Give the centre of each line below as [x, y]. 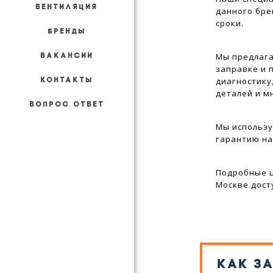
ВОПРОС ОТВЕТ [67, 105]
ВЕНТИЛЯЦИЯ [67, 7]
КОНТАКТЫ [67, 80]
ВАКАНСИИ [67, 56]
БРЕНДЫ [67, 32]
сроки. [230, 23]
